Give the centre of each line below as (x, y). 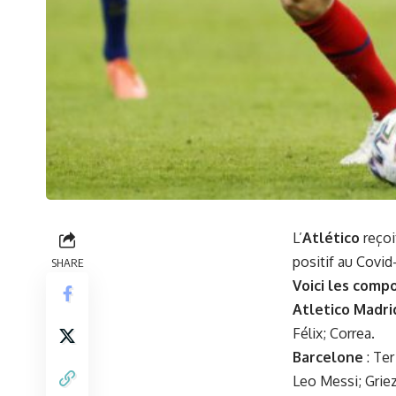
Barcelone (328, 357)
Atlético (331, 237)
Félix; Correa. (334, 333)
